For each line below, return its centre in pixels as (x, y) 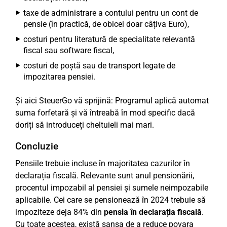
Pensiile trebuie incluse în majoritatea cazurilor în (103, 163)
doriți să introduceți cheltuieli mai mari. (85, 125)
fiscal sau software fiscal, (69, 50)
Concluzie (37, 146)
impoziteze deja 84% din (60, 212)
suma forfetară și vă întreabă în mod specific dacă (105, 113)
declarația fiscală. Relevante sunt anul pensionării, (105, 176)
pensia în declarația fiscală (153, 212)
